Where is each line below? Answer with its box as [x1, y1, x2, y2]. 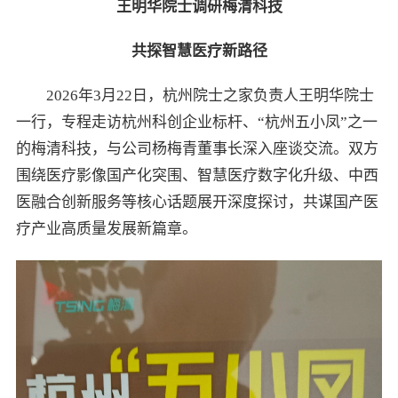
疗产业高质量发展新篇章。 [15, 220, 197, 238]
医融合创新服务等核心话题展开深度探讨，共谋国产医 [15, 194, 378, 211]
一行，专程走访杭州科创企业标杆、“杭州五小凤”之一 [15, 114, 378, 131]
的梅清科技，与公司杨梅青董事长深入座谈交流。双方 [15, 140, 378, 158]
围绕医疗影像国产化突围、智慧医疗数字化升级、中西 [15, 167, 378, 185]
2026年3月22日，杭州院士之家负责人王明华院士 [45, 87, 374, 105]
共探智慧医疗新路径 [131, 43, 267, 60]
